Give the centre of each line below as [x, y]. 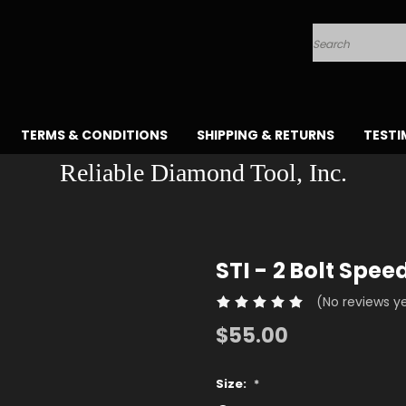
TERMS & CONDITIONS [94, 135]
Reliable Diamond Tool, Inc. [203, 173]
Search [335, 51]
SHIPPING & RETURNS [266, 135]
